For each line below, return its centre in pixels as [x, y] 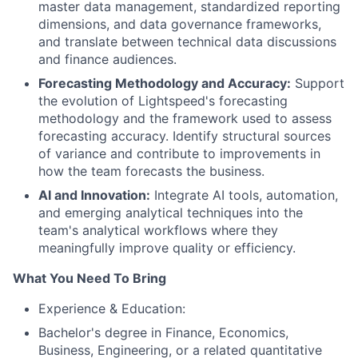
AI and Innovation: [94, 195]
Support [318, 84]
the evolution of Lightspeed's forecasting [163, 101]
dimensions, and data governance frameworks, [180, 24]
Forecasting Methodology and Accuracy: [165, 84]
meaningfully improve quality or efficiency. [167, 248]
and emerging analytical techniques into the [171, 213]
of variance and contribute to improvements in [179, 154]
